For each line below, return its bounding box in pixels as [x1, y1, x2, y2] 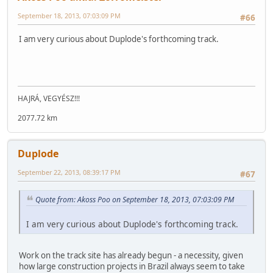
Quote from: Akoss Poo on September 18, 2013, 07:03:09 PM [35, 194, 234, 205]
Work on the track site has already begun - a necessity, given [19, 250, 243, 261]
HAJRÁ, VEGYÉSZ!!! [18, 93, 80, 104]
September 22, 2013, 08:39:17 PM [18, 168, 121, 177]
